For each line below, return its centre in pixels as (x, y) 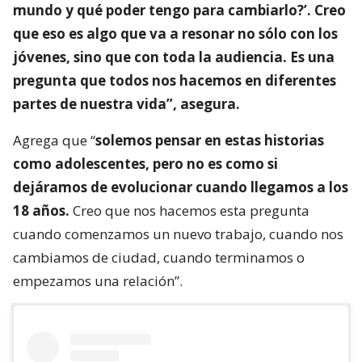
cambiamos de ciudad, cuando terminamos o (159, 257)
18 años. (41, 210)
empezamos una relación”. (98, 281)
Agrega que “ (54, 140)
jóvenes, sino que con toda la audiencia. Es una (174, 57)
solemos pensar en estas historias (210, 140)
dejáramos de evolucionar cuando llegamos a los (181, 187)
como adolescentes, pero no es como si (145, 164)
